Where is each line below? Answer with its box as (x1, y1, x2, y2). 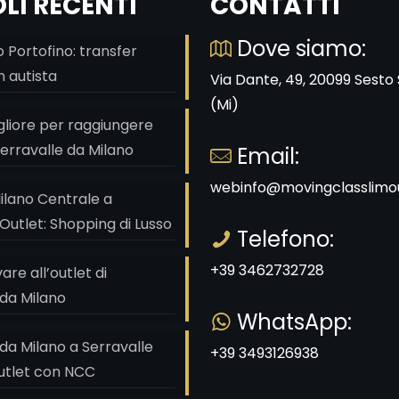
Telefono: (232, 224, 334, 254)
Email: (232, 142, 299, 171)
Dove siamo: (232, 34, 366, 63)
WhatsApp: (232, 307, 352, 337)
